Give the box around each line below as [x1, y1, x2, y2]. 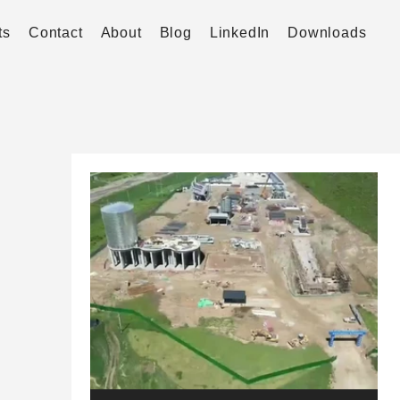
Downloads [287, 24, 367, 40]
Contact [29, 24, 83, 40]
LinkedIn [209, 24, 271, 40]
